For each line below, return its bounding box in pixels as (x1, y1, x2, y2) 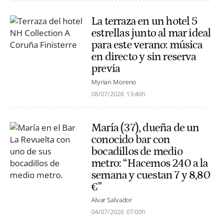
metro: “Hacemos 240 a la (91, 156, 208, 170)
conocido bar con (91, 133, 170, 146)
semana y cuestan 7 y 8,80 (91, 168, 210, 182)
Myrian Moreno (91, 77, 137, 86)
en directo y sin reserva (91, 50, 196, 64)
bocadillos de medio (91, 145, 183, 158)
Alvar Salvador (91, 195, 133, 204)
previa (91, 62, 120, 75)
